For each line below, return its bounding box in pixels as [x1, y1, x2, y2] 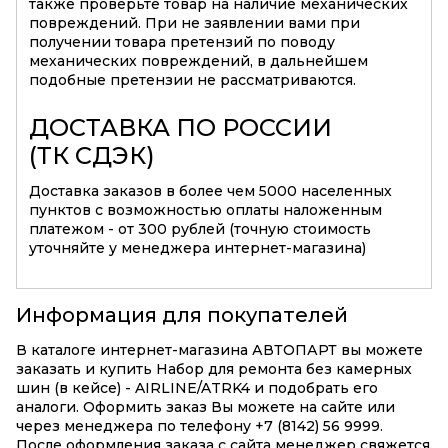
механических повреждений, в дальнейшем [29, 52, 368, 71]
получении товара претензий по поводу [29, 33, 335, 52]
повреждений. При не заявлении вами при [29, 14, 360, 33]
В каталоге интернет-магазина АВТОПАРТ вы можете [16, 341, 423, 360]
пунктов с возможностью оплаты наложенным [29, 201, 382, 220]
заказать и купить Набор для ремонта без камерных [16, 360, 412, 379]
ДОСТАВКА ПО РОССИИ [29, 113, 332, 143]
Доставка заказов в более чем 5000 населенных [29, 182, 392, 201]
